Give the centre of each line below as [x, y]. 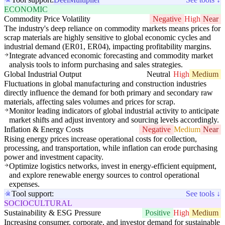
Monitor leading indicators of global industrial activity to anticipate [114, 111]
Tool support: [33, 194]
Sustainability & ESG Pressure [52, 213]
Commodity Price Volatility [47, 19]
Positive [158, 213]
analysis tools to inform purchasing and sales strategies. [96, 65]
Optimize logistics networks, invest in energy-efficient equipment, [113, 166]
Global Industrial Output [43, 74]
